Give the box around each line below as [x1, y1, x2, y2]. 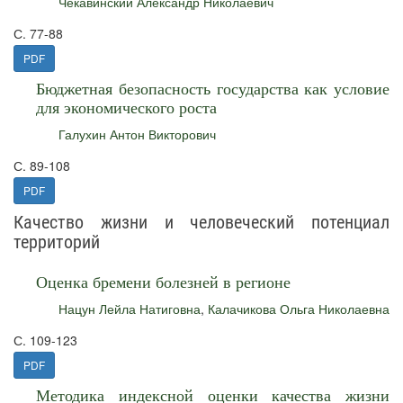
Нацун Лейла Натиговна [58, 300, 201, 318]
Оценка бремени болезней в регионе [36, 271, 291, 292]
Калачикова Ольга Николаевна [208, 300, 390, 318]
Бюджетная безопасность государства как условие [36, 77, 390, 99]
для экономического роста [36, 96, 217, 118]
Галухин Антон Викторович [58, 125, 216, 143]
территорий [13, 231, 100, 253]
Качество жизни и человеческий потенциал [13, 211, 390, 233]
